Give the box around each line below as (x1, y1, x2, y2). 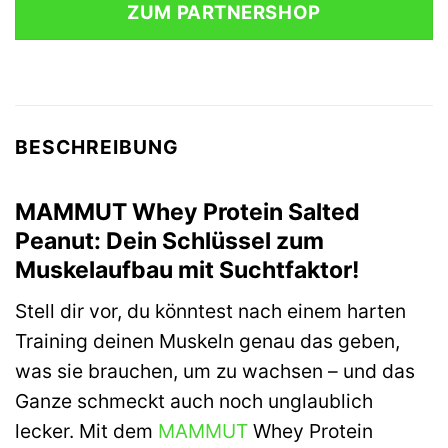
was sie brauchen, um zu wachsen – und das (15, 359, 415, 384)
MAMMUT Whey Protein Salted (15, 197, 360, 226)
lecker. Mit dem (15, 419, 158, 444)
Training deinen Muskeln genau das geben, (15, 329, 400, 354)
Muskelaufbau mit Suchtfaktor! (15, 255, 359, 284)
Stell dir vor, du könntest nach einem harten (15, 299, 406, 324)
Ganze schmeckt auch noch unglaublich (15, 389, 373, 414)
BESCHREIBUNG (15, 135, 179, 160)
